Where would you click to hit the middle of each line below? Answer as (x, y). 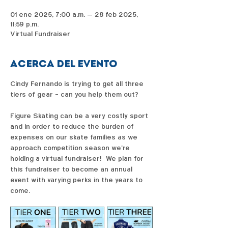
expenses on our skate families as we (75, 137)
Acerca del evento (64, 64)
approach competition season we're (71, 148)
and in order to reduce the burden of (73, 127)
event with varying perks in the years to (77, 180)
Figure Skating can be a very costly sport (80, 116)
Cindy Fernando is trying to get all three (78, 84)
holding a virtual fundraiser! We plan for (78, 159)
